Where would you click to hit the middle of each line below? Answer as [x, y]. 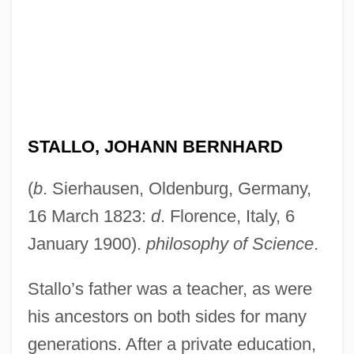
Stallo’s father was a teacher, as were [169, 288]
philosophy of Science [230, 243]
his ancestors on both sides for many [167, 316]
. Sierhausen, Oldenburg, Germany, [177, 188]
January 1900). [87, 243]
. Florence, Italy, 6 [227, 216]
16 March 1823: [89, 216]
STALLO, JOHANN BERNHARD [155, 146]
